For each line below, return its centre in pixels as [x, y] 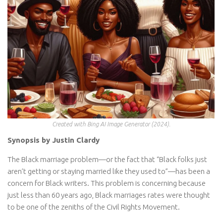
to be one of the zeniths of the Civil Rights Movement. [94, 207]
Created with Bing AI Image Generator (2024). [111, 124]
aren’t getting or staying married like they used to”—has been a [109, 171]
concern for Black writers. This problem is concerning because [107, 183]
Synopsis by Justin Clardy [54, 140]
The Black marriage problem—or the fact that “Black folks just [107, 160]
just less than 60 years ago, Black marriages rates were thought [109, 195]
